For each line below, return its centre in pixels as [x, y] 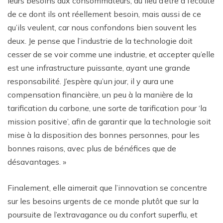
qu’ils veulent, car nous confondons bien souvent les [102, 27]
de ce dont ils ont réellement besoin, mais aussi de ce [104, 14]
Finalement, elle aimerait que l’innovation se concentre [107, 187]
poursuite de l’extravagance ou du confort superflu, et [103, 214]
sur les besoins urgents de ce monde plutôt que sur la [103, 201]
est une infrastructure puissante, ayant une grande [99, 67]
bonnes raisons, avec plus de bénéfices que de [92, 148]
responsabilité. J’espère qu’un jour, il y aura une [91, 81]
